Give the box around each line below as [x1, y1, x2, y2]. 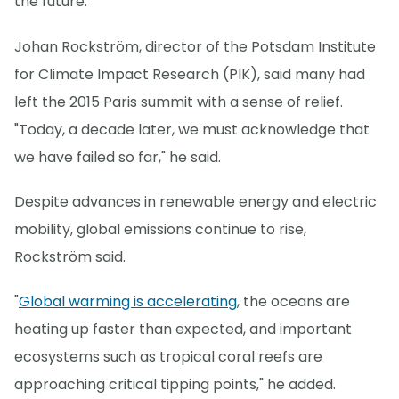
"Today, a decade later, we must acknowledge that [14, 118, 370, 140]
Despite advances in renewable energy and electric [14, 191, 377, 212]
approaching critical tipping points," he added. [14, 373, 336, 395]
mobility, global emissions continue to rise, [14, 218, 306, 240]
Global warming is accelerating [19, 290, 237, 312]
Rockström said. [14, 246, 126, 267]
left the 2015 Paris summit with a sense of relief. [14, 91, 343, 112]
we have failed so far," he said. [14, 146, 221, 167]
